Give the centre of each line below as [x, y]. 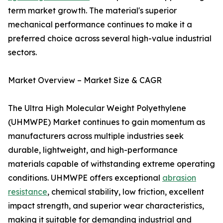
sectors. [22, 53]
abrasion [179, 178]
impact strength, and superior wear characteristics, [106, 206]
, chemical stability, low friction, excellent [126, 192]
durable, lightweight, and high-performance [93, 150]
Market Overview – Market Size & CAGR [85, 80]
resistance [28, 192]
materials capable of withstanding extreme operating [111, 164]
